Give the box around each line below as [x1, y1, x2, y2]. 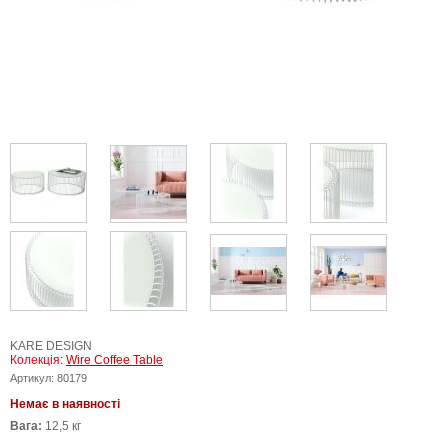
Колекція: [10, 353, 66, 367]
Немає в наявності [10, 397, 120, 411]
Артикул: [10, 372, 57, 384]
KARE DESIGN [10, 339, 92, 353]
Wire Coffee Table [66, 353, 163, 367]
